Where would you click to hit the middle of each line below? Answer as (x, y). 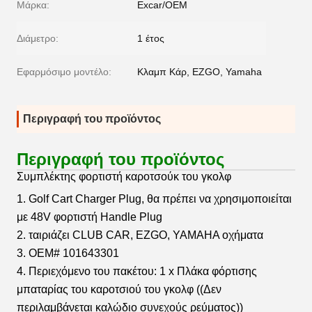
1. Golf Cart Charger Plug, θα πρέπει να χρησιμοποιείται (154, 199)
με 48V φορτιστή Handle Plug (89, 217)
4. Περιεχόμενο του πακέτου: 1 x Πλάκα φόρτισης (137, 271)
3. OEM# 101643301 (68, 253)
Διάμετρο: (38, 38)
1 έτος (151, 38)
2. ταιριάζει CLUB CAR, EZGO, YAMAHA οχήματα (140, 235)
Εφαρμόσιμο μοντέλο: (64, 72)
